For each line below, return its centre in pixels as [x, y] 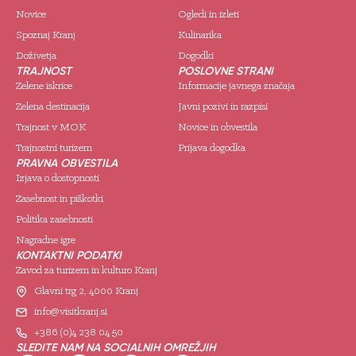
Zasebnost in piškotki [60, 199]
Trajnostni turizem [54, 149]
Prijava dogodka [212, 149]
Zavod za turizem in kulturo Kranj [87, 271]
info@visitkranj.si [70, 312]
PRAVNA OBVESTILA [67, 164]
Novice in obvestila [218, 128]
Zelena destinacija [53, 107]
